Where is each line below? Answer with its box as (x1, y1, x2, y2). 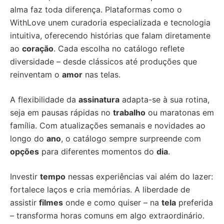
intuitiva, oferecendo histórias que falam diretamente (10, 30, 210, 41)
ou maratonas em (145, 107, 214, 118)
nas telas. (82, 69, 120, 80)
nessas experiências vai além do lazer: (65, 171, 213, 182)
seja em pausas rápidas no (10, 107, 113, 118)
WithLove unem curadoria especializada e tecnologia (10, 17, 210, 28)
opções (10, 146, 39, 157)
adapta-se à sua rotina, (119, 94, 209, 105)
